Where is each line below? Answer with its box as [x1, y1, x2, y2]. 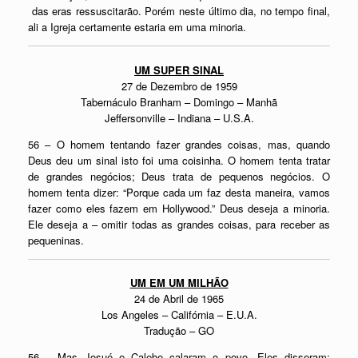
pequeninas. [28, 232, 84, 248]
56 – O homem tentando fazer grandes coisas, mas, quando [28, 136, 330, 152]
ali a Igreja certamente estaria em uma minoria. [28, 19, 246, 34]
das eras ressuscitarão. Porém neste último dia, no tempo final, [28, 3, 330, 18]
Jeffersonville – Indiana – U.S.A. [104, 109, 254, 125]
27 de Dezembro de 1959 [121, 78, 237, 93]
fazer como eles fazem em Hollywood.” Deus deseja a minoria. [28, 200, 330, 216]
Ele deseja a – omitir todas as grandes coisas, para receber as [28, 216, 330, 232]
